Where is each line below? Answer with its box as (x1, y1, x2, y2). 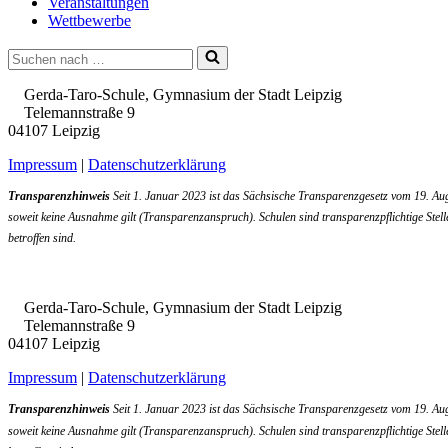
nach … (7, 62, 57, 80)
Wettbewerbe (48, 11, 131, 29)
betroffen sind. (8, 231, 76, 246)
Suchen (7, 44, 54, 62)
